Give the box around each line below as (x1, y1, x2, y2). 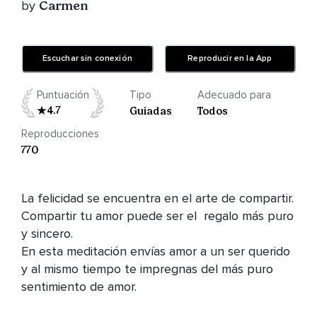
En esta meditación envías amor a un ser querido (21, 243, 290, 260)
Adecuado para (197, 88, 271, 102)
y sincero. (21, 226, 73, 242)
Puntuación (37, 88, 89, 102)
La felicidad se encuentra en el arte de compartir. (21, 190, 294, 207)
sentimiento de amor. (21, 279, 137, 295)
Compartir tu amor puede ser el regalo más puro (21, 208, 294, 224)
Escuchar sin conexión (42, 53, 132, 64)
